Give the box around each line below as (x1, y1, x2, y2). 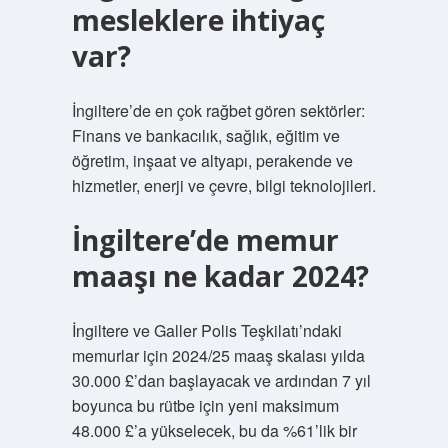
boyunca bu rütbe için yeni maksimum (71, 394, 339, 417)
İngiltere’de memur (71, 221, 339, 259)
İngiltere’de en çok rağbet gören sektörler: (71, 99, 365, 122)
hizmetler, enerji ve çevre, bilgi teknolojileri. (71, 174, 376, 197)
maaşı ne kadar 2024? (71, 257, 369, 295)
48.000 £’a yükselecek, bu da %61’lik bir (71, 419, 357, 442)
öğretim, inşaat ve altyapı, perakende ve (71, 149, 353, 172)
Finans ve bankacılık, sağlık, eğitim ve (71, 124, 340, 147)
